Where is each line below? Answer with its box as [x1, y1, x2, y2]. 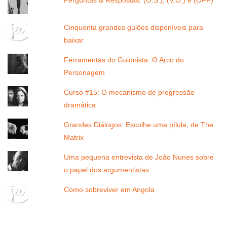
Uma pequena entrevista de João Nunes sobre [64, 153, 214, 162]
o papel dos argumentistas [64, 166, 149, 174]
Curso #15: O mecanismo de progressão [64, 88, 195, 97]
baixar [64, 36, 86, 45]
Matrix [64, 133, 84, 142]
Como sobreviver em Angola [64, 185, 155, 194]
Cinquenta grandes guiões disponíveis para [64, 23, 204, 32]
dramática [64, 101, 96, 109]
